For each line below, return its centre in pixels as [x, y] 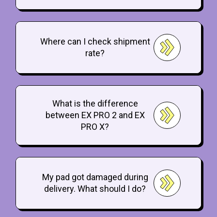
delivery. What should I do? [95, 189]
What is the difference [95, 104]
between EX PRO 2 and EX [95, 115]
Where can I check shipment [95, 42]
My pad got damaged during [95, 177]
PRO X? [95, 127]
